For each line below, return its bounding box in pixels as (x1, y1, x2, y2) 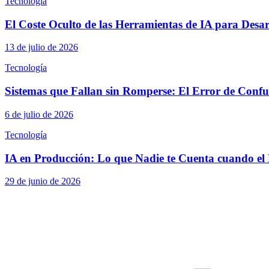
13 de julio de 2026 (5, 42, 78, 53)
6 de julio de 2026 (5, 109, 73, 119)
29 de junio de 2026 (5, 176, 80, 187)
